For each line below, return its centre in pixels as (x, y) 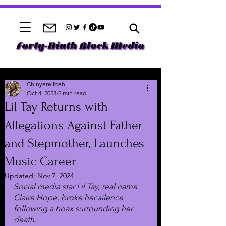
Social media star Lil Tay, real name (76, 186)
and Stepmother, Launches (74, 143)
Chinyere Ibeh (46, 84)
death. (25, 220)
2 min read (72, 93)
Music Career (40, 161)
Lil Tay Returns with (56, 107)
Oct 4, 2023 (42, 93)
